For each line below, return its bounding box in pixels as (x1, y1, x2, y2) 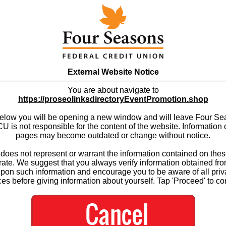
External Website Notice (67, 67, 159, 76)
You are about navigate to (67, 85, 159, 94)
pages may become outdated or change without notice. (16, 131, 210, 140)
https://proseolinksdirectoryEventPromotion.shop (18, 94, 208, 103)
